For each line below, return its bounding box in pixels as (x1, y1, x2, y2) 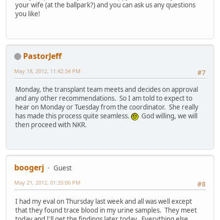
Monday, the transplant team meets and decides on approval (15, 85, 198, 94)
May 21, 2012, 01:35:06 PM (14, 179, 81, 187)
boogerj (14, 162, 44, 173)
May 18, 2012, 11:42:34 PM (14, 67, 81, 75)
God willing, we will (138, 111, 197, 121)
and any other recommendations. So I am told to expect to (15, 94, 192, 103)
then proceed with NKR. (15, 120, 88, 130)
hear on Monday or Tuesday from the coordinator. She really (15, 103, 198, 112)
